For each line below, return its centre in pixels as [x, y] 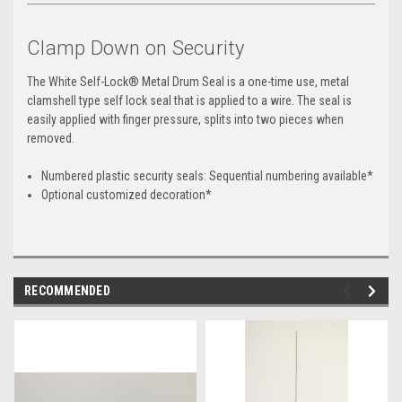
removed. [51, 138]
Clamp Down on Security [136, 48]
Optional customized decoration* [127, 194]
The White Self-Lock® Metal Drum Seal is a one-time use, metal [188, 81]
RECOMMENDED [67, 290]
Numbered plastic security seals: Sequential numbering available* [208, 175]
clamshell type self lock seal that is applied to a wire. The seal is [189, 100]
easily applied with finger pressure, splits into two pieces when [185, 119]
